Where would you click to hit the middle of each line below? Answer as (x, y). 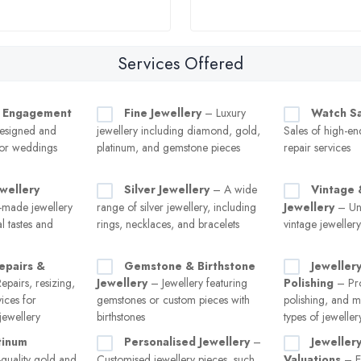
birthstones (121, 317)
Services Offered (180, 64)
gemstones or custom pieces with (173, 300)
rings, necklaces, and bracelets (168, 224)
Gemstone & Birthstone (190, 266)
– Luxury (224, 113)
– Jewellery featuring (197, 283)
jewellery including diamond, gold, (178, 130)
